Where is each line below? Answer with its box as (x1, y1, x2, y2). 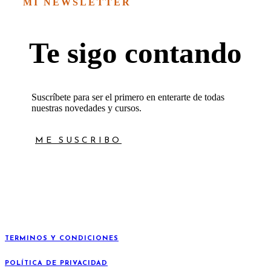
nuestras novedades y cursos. (31, 102, 142, 113)
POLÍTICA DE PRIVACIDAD (5, 260, 108, 267)
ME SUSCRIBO (35, 135, 122, 145)
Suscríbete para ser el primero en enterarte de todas (31, 91, 224, 102)
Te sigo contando (29, 36, 242, 70)
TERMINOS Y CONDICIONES (5, 235, 119, 243)
